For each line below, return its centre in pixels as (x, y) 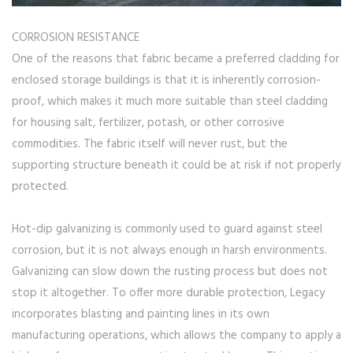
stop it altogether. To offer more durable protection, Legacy (168, 294)
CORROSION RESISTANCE (76, 38)
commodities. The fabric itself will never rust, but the (150, 145)
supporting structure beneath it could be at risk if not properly (176, 166)
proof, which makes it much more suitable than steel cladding (170, 102)
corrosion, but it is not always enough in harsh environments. (169, 251)
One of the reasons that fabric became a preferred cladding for (176, 59)
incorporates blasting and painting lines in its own (141, 315)
